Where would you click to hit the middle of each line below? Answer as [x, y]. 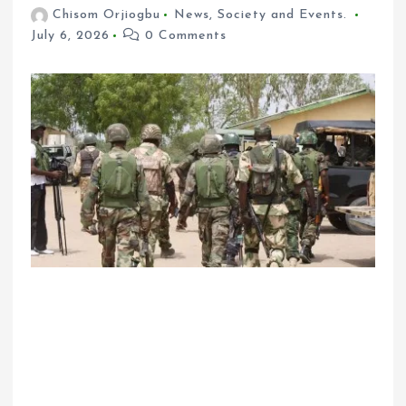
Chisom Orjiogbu [106, 15]
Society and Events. [282, 15]
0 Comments [184, 36]
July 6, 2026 [71, 36]
